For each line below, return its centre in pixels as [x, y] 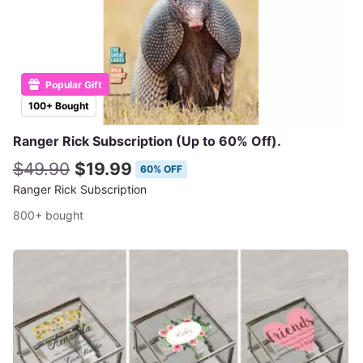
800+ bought [48, 215]
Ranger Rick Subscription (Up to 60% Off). [147, 141]
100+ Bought [59, 106]
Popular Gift [73, 85]
